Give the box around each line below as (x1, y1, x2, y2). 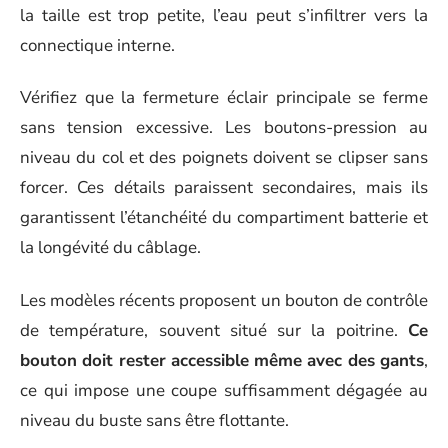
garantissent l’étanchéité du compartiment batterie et (20, 206, 428, 229)
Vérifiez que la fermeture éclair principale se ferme (20, 86, 428, 109)
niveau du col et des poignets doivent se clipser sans (20, 146, 428, 169)
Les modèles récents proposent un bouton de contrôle (20, 288, 428, 312)
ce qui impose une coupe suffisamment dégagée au (20, 378, 428, 402)
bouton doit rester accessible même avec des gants (20, 348, 424, 372)
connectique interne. (20, 33, 175, 57)
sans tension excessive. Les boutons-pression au (20, 116, 428, 139)
